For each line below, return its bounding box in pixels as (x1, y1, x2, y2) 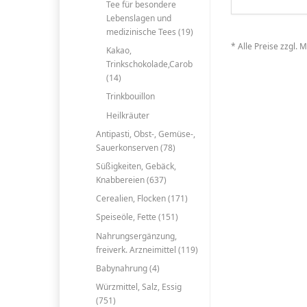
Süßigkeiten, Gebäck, (96, 160, 177, 172)
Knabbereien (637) (96, 173, 167, 186)
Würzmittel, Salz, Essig (96, 280, 182, 293)
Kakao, (106, 45, 132, 57)
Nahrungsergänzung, (96, 230, 177, 242)
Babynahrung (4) (96, 262, 160, 274)
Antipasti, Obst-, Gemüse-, (96, 127, 196, 140)
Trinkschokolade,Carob (106, 58, 193, 71)
